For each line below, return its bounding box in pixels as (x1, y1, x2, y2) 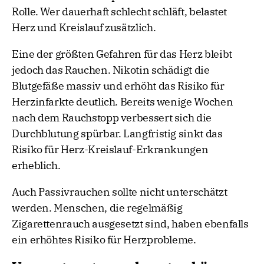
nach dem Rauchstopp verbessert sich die (12, 111, 212, 125)
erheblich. (12, 159, 61, 173)
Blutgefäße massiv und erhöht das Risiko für (12, 79, 225, 93)
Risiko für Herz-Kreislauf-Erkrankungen (12, 143, 209, 157)
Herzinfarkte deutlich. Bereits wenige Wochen (12, 95, 233, 109)
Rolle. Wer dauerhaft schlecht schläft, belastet (12, 5, 227, 19)
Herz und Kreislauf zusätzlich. (12, 21, 156, 35)
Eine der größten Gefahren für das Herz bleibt (12, 47, 232, 61)
